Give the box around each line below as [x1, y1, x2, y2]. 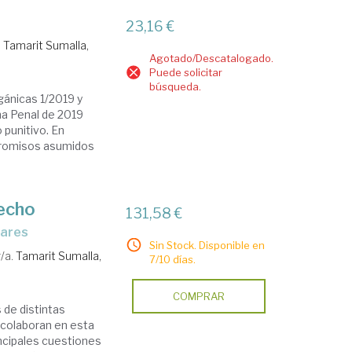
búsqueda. [149, 80, 202, 93]
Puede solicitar [149, 66, 223, 79]
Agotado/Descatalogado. [149, 52, 274, 64]
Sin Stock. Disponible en [149, 239, 266, 251]
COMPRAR [173, 290, 225, 302]
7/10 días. [149, 253, 196, 266]
